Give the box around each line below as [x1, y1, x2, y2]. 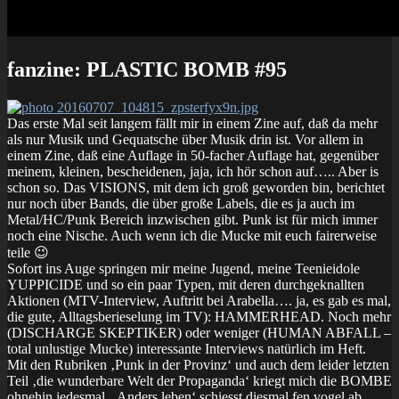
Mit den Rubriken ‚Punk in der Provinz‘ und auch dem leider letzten [7, 356, 389, 372]
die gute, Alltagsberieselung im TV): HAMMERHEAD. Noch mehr [7, 308, 391, 324]
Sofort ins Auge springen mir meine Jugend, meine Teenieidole [7, 260, 360, 276]
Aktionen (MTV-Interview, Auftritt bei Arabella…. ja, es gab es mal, [7, 292, 391, 308]
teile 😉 [7, 244, 49, 260]
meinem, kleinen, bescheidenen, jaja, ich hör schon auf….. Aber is [7, 163, 379, 179]
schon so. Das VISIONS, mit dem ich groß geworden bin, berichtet [7, 179, 385, 195]
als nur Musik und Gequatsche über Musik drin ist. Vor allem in [7, 131, 363, 147]
